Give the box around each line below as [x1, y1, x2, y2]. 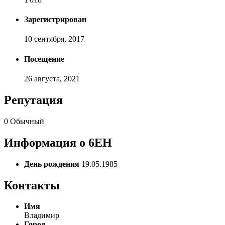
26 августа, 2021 [24, 74, 80, 83]
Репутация [4, 93, 63, 106]
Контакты [4, 178, 60, 192]
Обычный [10, 117, 44, 126]
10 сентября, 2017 [24, 35, 84, 44]
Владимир [24, 211, 59, 220]
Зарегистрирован [24, 15, 86, 24]
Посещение [24, 54, 64, 63]
